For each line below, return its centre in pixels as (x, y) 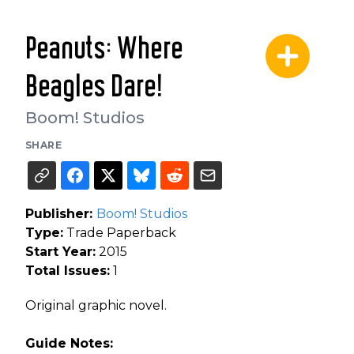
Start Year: (60, 251)
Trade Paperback (120, 232)
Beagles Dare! (94, 87)
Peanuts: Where (104, 49)
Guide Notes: (69, 343)
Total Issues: (68, 270)
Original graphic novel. (96, 305)
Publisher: (61, 213)
